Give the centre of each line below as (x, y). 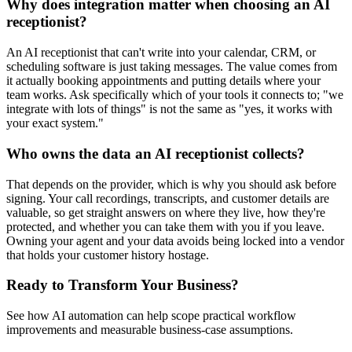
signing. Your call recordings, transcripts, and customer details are (168, 198)
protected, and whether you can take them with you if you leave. (165, 226)
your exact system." (55, 123)
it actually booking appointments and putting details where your (163, 81)
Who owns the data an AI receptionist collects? (156, 153)
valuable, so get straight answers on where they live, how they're (166, 212)
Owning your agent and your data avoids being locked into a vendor (175, 240)
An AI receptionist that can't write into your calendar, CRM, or (161, 53)
